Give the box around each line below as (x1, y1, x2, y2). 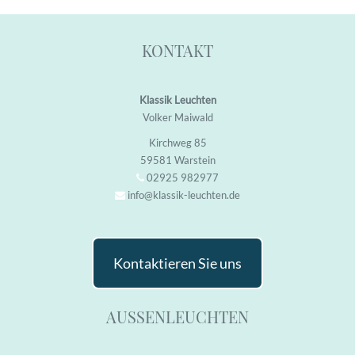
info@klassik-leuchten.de (128, 189, 240, 201)
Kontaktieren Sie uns (113, 254, 242, 272)
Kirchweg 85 (148, 136, 207, 149)
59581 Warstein (139, 154, 216, 166)
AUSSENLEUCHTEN (106, 306, 249, 327)
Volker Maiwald (142, 111, 213, 124)
